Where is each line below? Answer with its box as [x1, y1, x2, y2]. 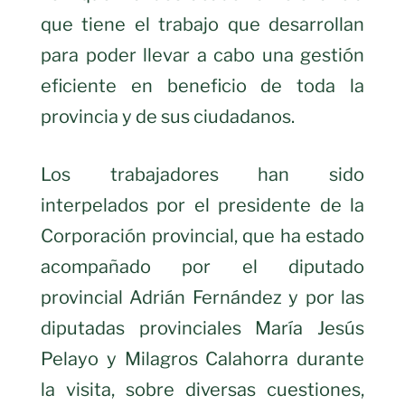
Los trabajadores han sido [41, 163, 364, 185]
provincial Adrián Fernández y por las [41, 286, 364, 308]
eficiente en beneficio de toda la [41, 74, 364, 97]
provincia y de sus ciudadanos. [41, 105, 295, 127]
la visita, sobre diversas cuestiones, [41, 378, 364, 400]
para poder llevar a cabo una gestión [41, 43, 364, 66]
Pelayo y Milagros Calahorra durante [41, 347, 364, 370]
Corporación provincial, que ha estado [41, 224, 364, 247]
